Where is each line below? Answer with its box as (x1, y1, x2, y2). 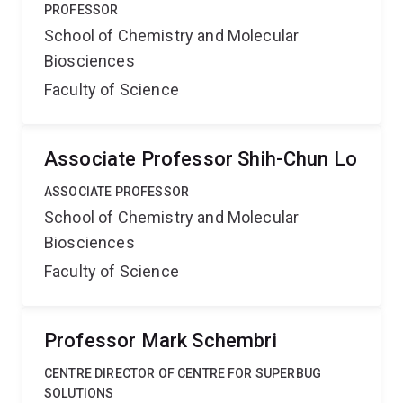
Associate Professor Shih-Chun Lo (44, 148, 358, 170)
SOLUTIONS (44, 386, 114, 400)
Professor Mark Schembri (44, 329, 277, 352)
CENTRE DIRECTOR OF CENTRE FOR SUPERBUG (44, 366, 322, 381)
